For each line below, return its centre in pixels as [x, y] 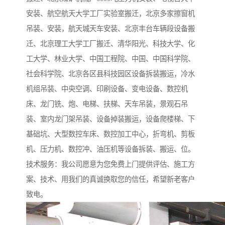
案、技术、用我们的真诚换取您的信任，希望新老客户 [110, 180]
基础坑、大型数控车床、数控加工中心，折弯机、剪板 [110, 134]
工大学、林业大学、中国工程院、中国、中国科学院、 [110, 59]
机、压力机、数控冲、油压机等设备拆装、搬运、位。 [110, 149]
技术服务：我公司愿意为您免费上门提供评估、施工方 [110, 164]
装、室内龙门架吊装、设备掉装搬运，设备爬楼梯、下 [110, 119]
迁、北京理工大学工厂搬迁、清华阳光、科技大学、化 [110, 44]
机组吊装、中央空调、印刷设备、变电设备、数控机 [107, 89]
